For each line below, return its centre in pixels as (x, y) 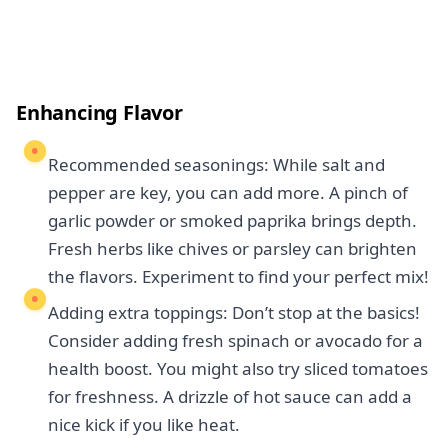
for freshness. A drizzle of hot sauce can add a (230, 397)
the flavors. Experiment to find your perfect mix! (238, 277)
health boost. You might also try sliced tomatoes (238, 369)
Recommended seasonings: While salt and (216, 165)
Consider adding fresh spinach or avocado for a (235, 341)
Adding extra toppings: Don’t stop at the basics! (234, 313)
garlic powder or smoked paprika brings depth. (232, 221)
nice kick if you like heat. (144, 425)
